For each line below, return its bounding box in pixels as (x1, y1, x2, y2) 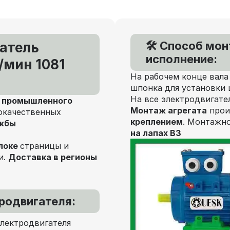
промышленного (2, 95, 72, 106)
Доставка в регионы (8, 151, 97, 162)
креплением (130, 116, 183, 127)
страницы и (20, 140, 69, 151)
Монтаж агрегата (130, 105, 207, 116)
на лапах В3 (130, 127, 181, 138)
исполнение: (146, 52, 217, 66)
